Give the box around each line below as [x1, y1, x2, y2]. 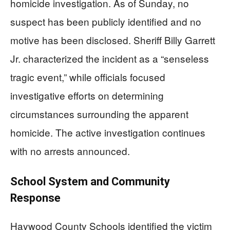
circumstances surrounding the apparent [10, 107, 188, 121]
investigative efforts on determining [10, 88, 164, 102]
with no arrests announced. [10, 144, 130, 158]
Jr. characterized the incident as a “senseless [10, 51, 209, 65]
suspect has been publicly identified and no [10, 14, 201, 28]
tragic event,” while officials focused [10, 70, 165, 84]
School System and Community [10, 175, 170, 188]
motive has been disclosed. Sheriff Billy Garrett [10, 33, 215, 47]
